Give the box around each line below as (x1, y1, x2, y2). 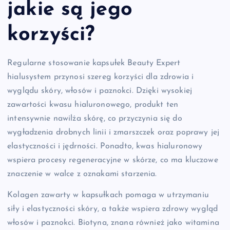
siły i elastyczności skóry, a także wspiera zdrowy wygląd (7, 205, 218, 214)
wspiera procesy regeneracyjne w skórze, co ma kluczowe (7, 156, 218, 165)
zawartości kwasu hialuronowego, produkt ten (7, 101, 179, 109)
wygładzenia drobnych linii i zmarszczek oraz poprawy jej (7, 128, 219, 137)
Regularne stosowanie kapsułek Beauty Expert (7, 59, 181, 68)
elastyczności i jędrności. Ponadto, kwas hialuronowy (7, 142, 203, 151)
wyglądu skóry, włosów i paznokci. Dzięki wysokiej (7, 87, 192, 95)
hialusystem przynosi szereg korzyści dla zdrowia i (7, 73, 194, 82)
